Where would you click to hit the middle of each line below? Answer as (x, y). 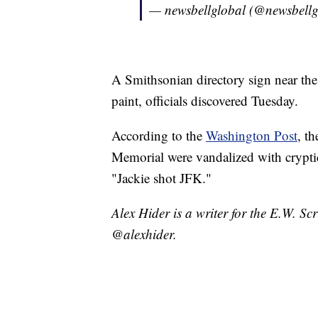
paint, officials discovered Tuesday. (205, 101)
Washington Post (252, 136)
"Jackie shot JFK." (161, 178)
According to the (159, 136)
